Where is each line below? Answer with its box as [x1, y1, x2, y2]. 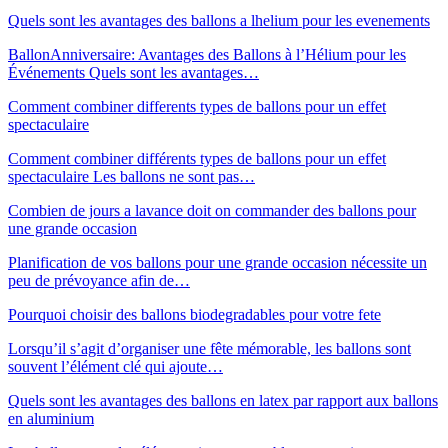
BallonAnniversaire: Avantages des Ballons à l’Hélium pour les [8, 45, 406, 63]
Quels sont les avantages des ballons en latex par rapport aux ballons [8, 391, 438, 409]
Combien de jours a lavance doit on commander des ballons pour [8, 201, 416, 219]
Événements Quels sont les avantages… [8, 63, 259, 81]
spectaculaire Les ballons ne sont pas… [8, 167, 255, 185]
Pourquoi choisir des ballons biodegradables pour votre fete [8, 305, 381, 323]
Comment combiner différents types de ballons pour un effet [8, 149, 386, 167]
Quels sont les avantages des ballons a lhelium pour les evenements [8, 11, 430, 29]
